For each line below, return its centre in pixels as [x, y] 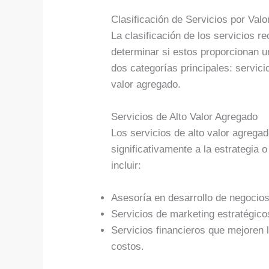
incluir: [126, 165]
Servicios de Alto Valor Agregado [185, 116]
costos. [128, 246]
